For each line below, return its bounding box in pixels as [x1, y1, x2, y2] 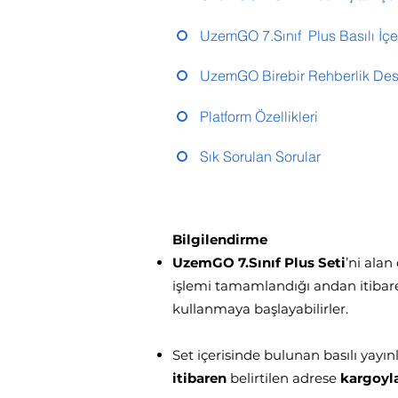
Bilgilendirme [172, 231, 267, 248]
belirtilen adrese [227, 370, 340, 386]
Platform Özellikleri [200, 107, 318, 125]
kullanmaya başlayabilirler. [172, 300, 348, 317]
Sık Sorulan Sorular [200, 147, 321, 165]
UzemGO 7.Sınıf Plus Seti [172, 254, 346, 271]
